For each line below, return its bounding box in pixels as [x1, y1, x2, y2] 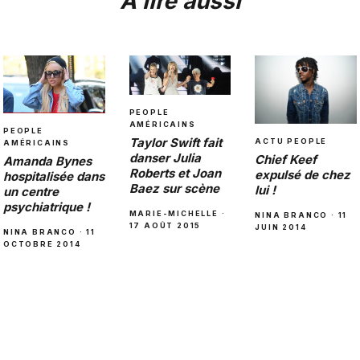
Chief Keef [255, 151, 317, 167]
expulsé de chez [255, 166, 351, 182]
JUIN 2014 [255, 222, 307, 231]
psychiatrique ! [3, 199, 90, 215]
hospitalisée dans [3, 169, 104, 185]
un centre [3, 184, 59, 200]
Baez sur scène [129, 180, 219, 196]
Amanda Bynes [3, 153, 92, 170]
